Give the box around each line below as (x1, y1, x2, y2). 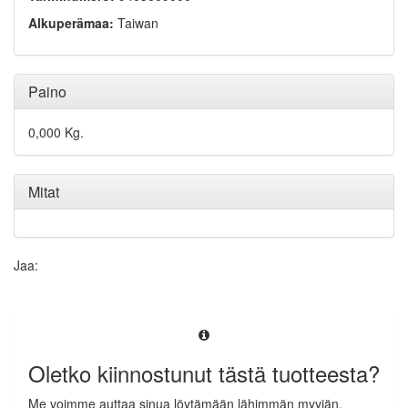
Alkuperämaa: (28, 14, 114, 33)
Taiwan (114, 14, 158, 33)
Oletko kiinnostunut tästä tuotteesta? (28, 357, 380, 390)
